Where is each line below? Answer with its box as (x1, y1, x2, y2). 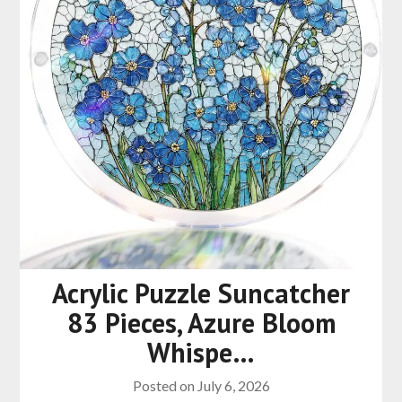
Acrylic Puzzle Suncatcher (52, 275, 350, 311)
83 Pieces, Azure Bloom (66, 305, 336, 341)
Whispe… (147, 335, 255, 371)
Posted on (132, 377, 197, 395)
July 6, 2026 (197, 377, 270, 395)
